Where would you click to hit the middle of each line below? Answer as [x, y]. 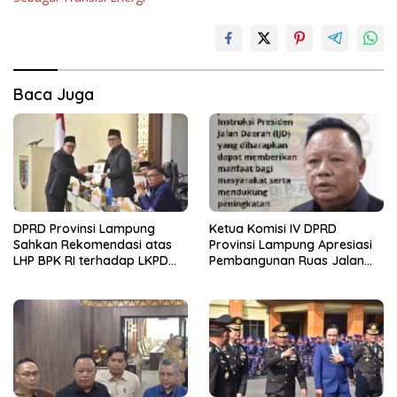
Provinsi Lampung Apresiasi [291, 244]
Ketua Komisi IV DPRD [273, 228]
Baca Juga [54, 95]
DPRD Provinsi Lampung [84, 228]
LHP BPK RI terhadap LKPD [91, 260]
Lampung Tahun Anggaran [93, 292]
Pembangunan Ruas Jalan [287, 260]
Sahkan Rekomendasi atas [93, 244]
